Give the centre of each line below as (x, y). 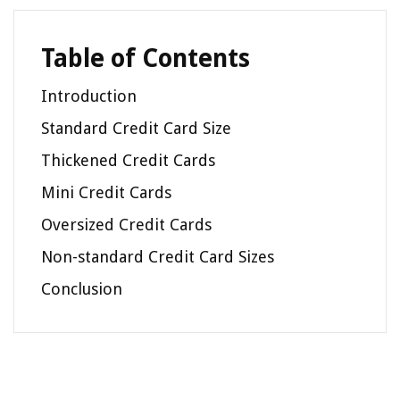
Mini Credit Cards (106, 193)
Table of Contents (146, 59)
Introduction (89, 96)
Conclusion (82, 289)
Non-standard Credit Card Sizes (158, 257)
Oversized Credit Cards (126, 225)
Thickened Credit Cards (128, 161)
